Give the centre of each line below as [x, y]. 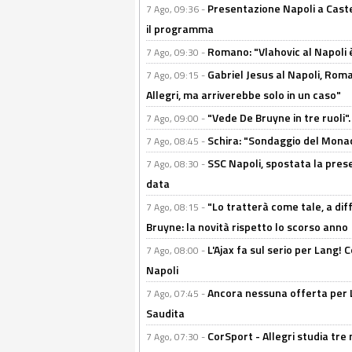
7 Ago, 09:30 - [177, 53]
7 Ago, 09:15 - [177, 75]
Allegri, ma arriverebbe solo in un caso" [244, 95]
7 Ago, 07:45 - [177, 294]
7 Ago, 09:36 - [177, 9]
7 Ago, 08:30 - [177, 164]
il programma [180, 29]
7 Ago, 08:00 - [177, 251]
